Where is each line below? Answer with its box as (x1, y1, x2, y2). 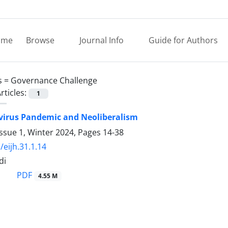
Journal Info (79, 35, 126, 46)
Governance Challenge (11, 75, 97, 86)
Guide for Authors (149, 35, 218, 46)
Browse (26, 35, 56, 46)
